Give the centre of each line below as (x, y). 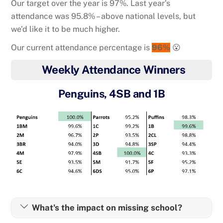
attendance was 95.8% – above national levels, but (104, 16)
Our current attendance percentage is (82, 48)
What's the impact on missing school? (107, 208)
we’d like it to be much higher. (66, 29)
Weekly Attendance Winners (113, 70)
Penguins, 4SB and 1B (111, 93)
